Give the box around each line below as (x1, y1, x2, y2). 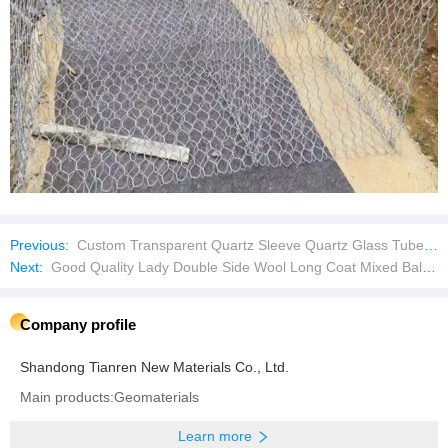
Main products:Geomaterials (20, 389, 199, 405)
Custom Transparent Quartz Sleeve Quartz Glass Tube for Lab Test (73, 237, 424, 253)
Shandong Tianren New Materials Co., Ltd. (20, 359, 289, 375)
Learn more (178, 428, 252, 444)
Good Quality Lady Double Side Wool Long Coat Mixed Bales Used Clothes (47, 259, 422, 275)
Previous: (10, 237, 69, 253)
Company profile (20, 316, 136, 333)
